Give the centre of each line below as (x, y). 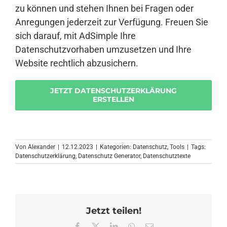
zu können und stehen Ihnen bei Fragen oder (104, 9)
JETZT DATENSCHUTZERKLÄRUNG (113, 91)
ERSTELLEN (113, 100)
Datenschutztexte (167, 156)
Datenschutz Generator (109, 156)
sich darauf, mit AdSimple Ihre (75, 36)
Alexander (42, 147)
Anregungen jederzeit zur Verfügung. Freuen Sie (112, 22)
